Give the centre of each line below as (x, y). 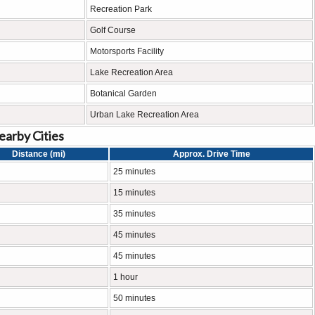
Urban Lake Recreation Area (144, 115)
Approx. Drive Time (211, 154)
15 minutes (134, 193)
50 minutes (134, 298)
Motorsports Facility (127, 51)
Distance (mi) (38, 154)
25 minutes (134, 172)
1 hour (126, 277)
